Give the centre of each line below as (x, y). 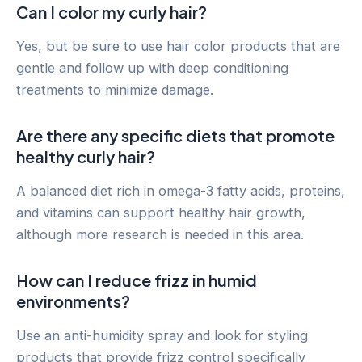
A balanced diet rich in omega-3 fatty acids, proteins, (181, 190)
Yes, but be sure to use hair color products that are (178, 46)
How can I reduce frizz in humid (137, 280)
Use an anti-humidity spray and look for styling (162, 335)
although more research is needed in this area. (160, 234)
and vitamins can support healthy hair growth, (161, 212)
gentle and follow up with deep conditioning (152, 67)
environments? (73, 301)
